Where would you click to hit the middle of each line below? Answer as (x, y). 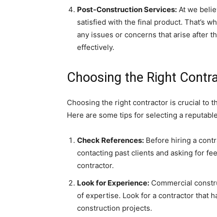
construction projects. (115, 208)
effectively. (96, 47)
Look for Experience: (113, 183)
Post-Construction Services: (127, 10)
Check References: (110, 140)
